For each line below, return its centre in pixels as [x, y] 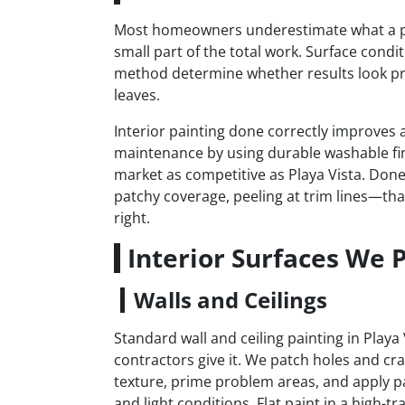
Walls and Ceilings [231, 300]
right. [132, 218]
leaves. [137, 95]
